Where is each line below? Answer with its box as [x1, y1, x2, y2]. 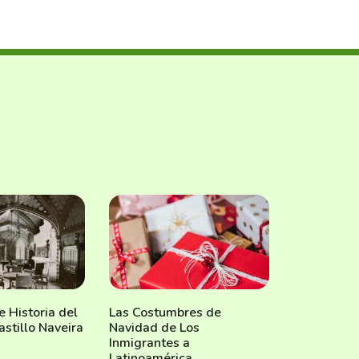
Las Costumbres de [109, 304, 221, 321]
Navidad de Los [109, 319, 200, 337]
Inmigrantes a [109, 334, 190, 352]
